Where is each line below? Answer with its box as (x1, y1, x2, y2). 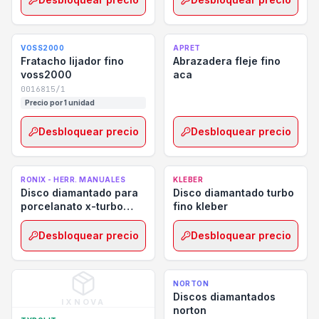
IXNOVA (61, 297, 105, 307)
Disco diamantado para (21, 187, 138, 199)
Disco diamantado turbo (173, 187, 294, 199)
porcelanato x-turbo (21, 200, 123, 212)
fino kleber (173, 200, 228, 212)
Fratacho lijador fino (21, 55, 124, 67)
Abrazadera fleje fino (173, 55, 281, 67)
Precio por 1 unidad (25, 98, 95, 107)
